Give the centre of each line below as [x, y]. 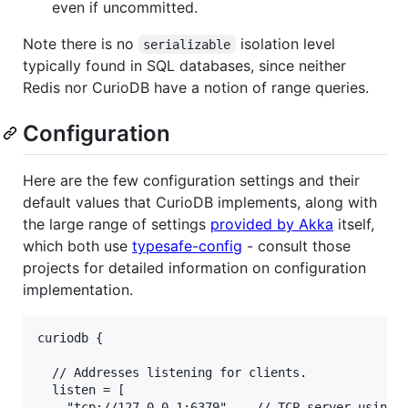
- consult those [296, 245]
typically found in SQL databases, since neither [184, 65]
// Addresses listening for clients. [172, 372]
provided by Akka [272, 224]
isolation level [287, 43]
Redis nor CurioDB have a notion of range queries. [196, 87]
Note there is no [81, 43]
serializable [187, 44]
